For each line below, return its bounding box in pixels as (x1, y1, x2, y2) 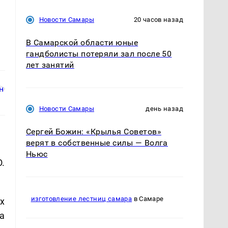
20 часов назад (133, 15, 183, 23)
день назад (146, 104, 183, 112)
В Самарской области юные (25, 37, 138, 47)
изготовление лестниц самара (31, 195, 132, 203)
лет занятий (25, 60, 74, 70)
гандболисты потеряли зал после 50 (25, 48, 172, 59)
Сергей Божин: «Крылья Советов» (25, 126, 161, 136)
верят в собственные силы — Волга (25, 137, 168, 148)
